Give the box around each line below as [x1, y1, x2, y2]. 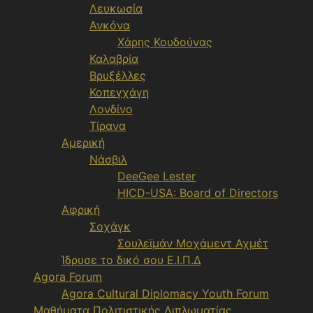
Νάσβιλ [89, 152, 127, 166]
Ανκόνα [89, 18, 130, 32]
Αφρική [61, 203, 100, 217]
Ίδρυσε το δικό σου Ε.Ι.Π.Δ [61, 253, 201, 267]
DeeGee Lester [117, 169, 196, 183]
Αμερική [61, 136, 105, 150]
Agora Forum [34, 270, 102, 284]
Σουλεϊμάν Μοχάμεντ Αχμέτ [117, 236, 268, 250]
